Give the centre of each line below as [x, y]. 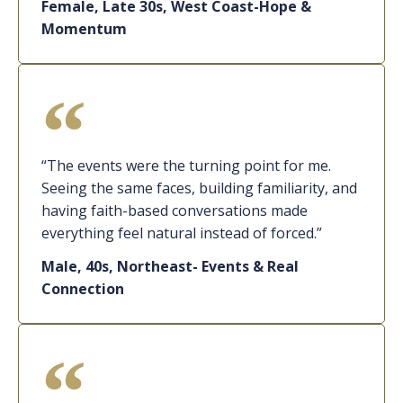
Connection [83, 289]
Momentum [84, 29]
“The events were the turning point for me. [186, 166]
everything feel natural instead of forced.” [182, 233]
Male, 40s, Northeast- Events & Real [170, 267]
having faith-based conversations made [175, 211]
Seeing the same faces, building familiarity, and [199, 188]
